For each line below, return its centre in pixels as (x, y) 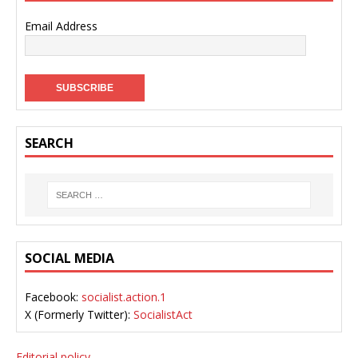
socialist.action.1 (124, 297)
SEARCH (49, 143)
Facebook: (53, 297)
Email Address (61, 26)
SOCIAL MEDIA (70, 259)
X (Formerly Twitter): (79, 315)
